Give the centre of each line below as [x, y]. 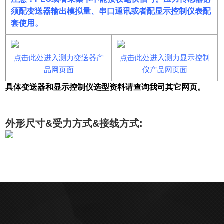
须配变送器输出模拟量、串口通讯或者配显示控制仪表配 [111, 11]
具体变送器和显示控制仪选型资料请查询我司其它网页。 [106, 87]
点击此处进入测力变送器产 [59, 58]
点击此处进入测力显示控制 [165, 58]
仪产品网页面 [165, 70]
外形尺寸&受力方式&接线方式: [74, 123]
